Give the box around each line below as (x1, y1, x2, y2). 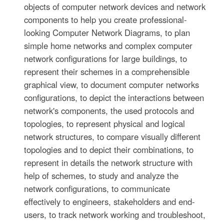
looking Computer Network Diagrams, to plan (24, 26, 190, 38)
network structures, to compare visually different (24, 130, 201, 142)
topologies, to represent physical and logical (24, 117, 185, 129)
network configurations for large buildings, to (24, 52, 187, 64)
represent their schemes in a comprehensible (24, 65, 190, 77)
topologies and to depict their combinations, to (24, 143, 194, 155)
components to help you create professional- (24, 13, 187, 25)
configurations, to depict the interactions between (24, 91, 204, 103)
